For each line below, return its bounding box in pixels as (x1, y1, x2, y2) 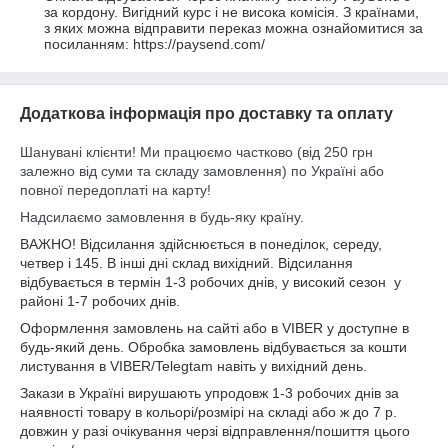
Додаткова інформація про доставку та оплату (20, 105, 393, 123)
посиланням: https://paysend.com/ (44, 36, 265, 53)
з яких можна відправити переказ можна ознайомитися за (44, 20, 423, 37)
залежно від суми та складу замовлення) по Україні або (20, 163, 384, 180)
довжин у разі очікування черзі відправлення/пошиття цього (20, 423, 410, 440)
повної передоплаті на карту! (20, 182, 211, 199)
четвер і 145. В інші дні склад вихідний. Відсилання (20, 255, 353, 272)
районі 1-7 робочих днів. (20, 293, 184, 310)
